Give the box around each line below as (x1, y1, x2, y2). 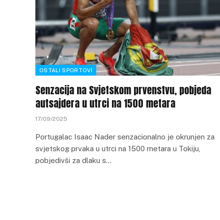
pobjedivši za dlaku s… (35, 156, 111, 165)
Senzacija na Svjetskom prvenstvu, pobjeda (35, 82, 211, 98)
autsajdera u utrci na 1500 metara (35, 96, 175, 111)
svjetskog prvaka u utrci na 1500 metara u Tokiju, (35, 144, 200, 153)
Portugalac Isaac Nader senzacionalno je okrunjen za (35, 133, 215, 141)
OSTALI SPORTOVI (39, 67, 92, 73)
